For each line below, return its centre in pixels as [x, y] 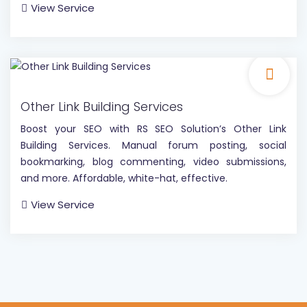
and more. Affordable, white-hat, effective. [124, 178]
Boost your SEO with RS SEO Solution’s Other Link [153, 128]
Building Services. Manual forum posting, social [153, 145]
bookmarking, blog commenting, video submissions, [153, 161]
